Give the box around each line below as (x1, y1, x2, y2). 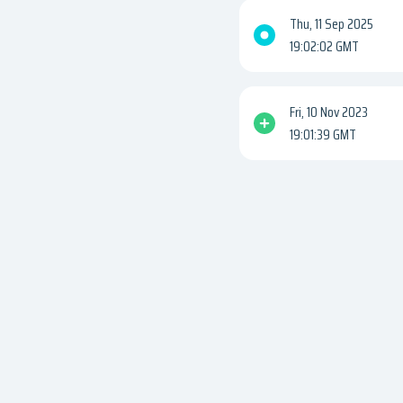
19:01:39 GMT (290, 123, 356, 147)
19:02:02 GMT (290, 35, 359, 58)
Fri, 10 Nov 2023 (290, 101, 368, 124)
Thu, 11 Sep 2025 (290, 13, 373, 36)
